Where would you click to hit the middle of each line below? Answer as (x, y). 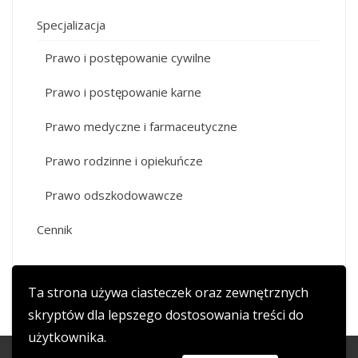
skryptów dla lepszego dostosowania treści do (166, 315)
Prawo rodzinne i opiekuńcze (124, 161)
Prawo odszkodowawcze (114, 195)
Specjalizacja (71, 25)
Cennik (54, 229)
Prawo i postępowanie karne (123, 92)
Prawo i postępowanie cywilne (128, 58)
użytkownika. (67, 337)
